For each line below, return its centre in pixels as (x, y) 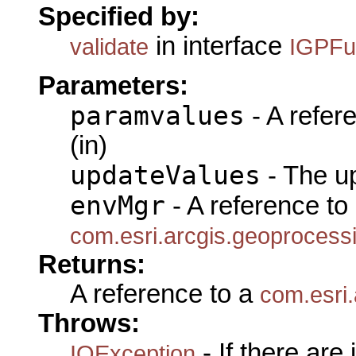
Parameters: (113, 86)
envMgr (118, 206)
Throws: (89, 324)
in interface (219, 46)
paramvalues (157, 116)
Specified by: (119, 16)
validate (109, 46)
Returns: (92, 265)
